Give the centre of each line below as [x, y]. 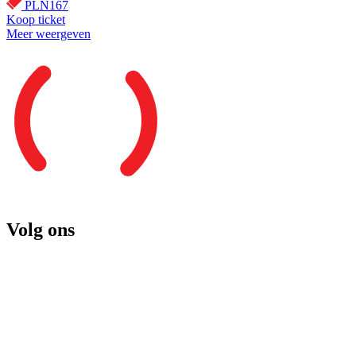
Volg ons [41, 229]
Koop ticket [36, 19]
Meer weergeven [48, 33]
